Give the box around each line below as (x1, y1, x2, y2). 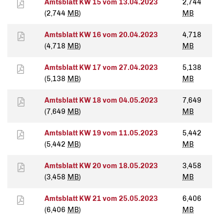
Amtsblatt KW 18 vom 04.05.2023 (44, 96, 158, 105)
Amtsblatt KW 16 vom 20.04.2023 (44, 30, 158, 40)
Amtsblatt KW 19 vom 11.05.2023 (44, 129, 158, 138)
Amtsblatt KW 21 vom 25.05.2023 (44, 194, 158, 203)
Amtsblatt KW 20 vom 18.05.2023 (44, 161, 158, 171)
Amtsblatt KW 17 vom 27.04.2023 (44, 63, 158, 72)
